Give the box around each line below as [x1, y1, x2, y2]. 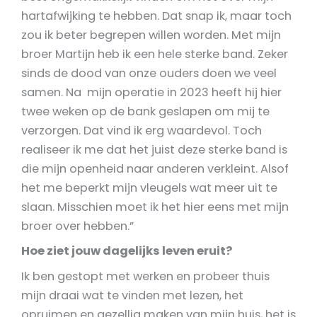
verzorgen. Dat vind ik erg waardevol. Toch [21, 122, 262, 139]
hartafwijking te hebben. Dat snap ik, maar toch [21, 8, 292, 25]
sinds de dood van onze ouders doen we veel [21, 65, 277, 82]
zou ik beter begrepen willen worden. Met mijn [21, 27, 281, 44]
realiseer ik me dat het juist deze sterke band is [21, 142, 287, 158]
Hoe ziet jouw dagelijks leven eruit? [21, 243, 232, 260]
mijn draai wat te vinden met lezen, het [21, 287, 243, 304]
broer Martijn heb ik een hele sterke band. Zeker [21, 46, 288, 63]
